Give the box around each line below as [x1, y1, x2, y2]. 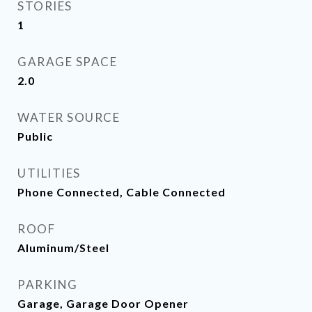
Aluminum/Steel [17, 241, 109, 254]
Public [17, 130, 53, 143]
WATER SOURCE [17, 110, 120, 125]
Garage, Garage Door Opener [17, 297, 189, 310]
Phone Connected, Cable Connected [17, 185, 226, 198]
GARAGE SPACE [17, 54, 117, 69]
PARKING [17, 277, 78, 292]
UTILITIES [17, 166, 81, 180]
